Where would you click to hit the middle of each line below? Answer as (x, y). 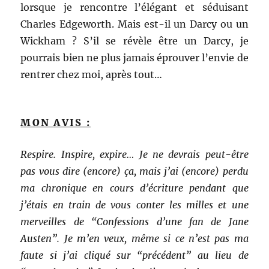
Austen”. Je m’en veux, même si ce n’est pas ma (134, 239)
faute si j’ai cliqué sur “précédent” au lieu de (134, 255)
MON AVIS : (56, 123)
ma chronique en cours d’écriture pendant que (134, 188)
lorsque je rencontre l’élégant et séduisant (134, 8)
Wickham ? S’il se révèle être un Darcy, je (134, 41)
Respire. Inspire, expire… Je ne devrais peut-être (134, 155)
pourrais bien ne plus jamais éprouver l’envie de (134, 58)
